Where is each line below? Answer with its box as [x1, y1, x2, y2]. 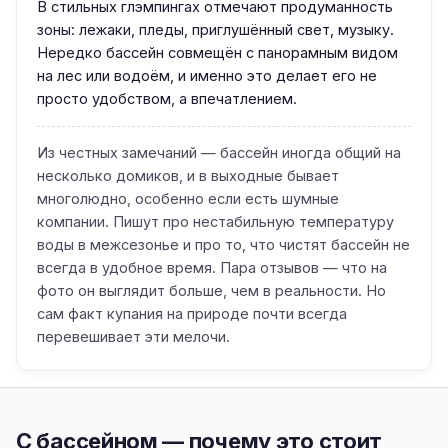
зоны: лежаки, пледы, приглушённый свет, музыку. [37, 21, 394, 38]
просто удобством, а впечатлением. [37, 90, 297, 107]
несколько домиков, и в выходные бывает [37, 167, 339, 184]
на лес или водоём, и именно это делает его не [37, 67, 377, 84]
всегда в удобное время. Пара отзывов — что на [37, 259, 387, 276]
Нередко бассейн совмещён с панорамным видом [37, 44, 398, 61]
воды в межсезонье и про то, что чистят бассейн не [37, 236, 410, 253]
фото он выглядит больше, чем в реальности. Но [37, 282, 386, 299]
